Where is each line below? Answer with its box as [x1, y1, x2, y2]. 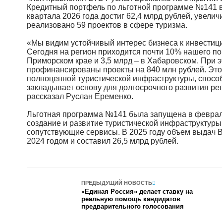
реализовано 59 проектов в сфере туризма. [26, 21, 189, 29]
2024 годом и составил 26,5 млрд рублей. [26, 137, 178, 145]
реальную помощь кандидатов [81, 195, 180, 203]
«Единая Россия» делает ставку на [81, 188, 193, 195]
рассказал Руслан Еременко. [26, 92, 133, 101]
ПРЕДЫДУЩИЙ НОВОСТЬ [81, 180, 152, 186]
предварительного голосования [81, 203, 184, 210]
